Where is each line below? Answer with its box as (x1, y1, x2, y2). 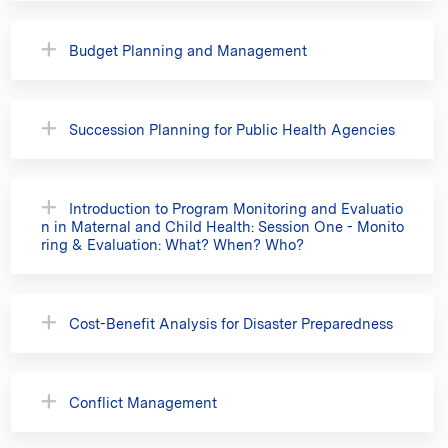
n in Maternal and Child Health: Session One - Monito (41, 217, 404, 235)
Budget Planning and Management (69, 41, 307, 59)
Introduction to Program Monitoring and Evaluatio (69, 199, 403, 217)
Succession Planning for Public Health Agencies (69, 120, 395, 138)
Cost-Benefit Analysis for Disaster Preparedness (69, 314, 393, 332)
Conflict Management (69, 393, 217, 411)
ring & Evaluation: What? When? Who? (41, 235, 304, 253)
